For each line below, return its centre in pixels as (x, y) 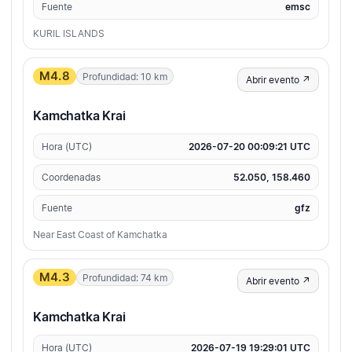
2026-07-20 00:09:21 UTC (249, 147)
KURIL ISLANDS (69, 34)
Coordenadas (71, 178)
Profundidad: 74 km (125, 277)
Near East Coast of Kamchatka (100, 235)
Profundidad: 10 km (125, 76)
